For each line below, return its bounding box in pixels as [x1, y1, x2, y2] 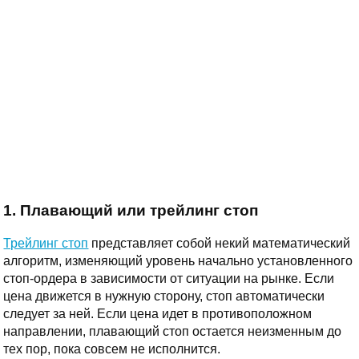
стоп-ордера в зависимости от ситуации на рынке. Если [3, 271, 335, 285]
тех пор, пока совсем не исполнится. [3, 341, 221, 356]
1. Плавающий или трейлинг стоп [3, 202, 259, 220]
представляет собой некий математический [88, 236, 351, 250]
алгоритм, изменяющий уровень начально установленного [3, 253, 353, 268]
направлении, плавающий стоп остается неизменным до [3, 324, 342, 338]
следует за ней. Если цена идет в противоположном [3, 306, 313, 321]
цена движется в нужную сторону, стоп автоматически [3, 288, 325, 303]
